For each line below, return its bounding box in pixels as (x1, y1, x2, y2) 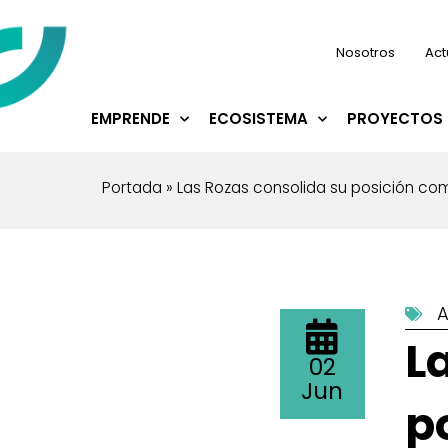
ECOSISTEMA (209, 108, 308, 129)
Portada (102, 177, 162, 198)
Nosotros (336, 43, 395, 62)
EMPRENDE (91, 108, 170, 129)
